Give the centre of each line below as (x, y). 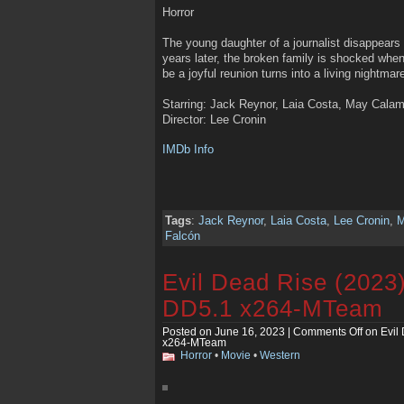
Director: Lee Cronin (214, 119)
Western (280, 355)
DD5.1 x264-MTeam (273, 308)
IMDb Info (188, 150)
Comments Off (328, 331)
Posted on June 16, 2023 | (228, 331)
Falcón (183, 236)
